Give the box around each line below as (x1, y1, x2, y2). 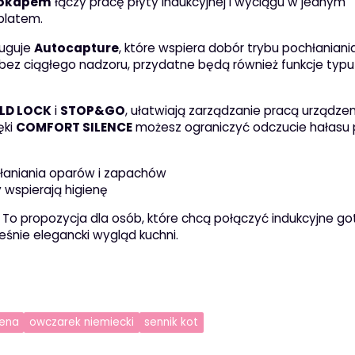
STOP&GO (59, 101, 125, 119)
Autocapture (33, 39, 119, 56)
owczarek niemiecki (29, 315, 135, 330)
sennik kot (144, 315, 199, 330)
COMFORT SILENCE (15, 118, 132, 136)
